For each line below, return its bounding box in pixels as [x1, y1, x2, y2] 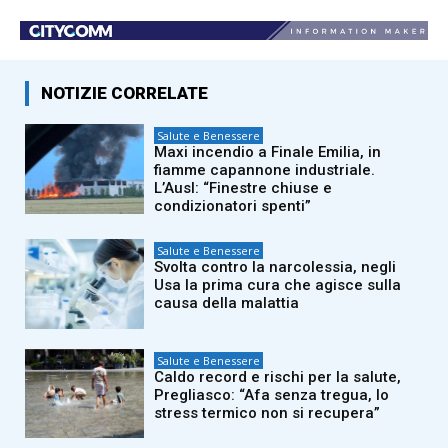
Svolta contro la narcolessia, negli [154, 258, 397, 277]
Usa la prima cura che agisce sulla [154, 276, 402, 295]
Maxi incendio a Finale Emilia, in [154, 143, 382, 162]
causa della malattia [154, 294, 300, 313]
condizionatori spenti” [154, 197, 312, 216]
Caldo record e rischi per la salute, [154, 367, 402, 386]
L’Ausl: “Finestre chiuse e [154, 179, 333, 198]
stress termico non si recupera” [154, 403, 381, 422]
